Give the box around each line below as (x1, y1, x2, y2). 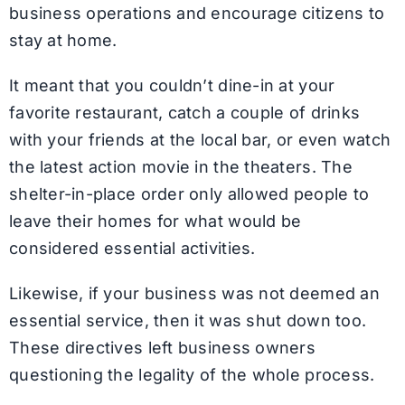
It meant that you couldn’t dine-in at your (8, 76, 335, 96)
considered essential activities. (8, 239, 256, 259)
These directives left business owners (8, 338, 316, 358)
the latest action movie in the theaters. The (8, 157, 353, 177)
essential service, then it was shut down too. (8, 311, 367, 331)
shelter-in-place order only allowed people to (8, 184, 370, 204)
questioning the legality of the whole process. (8, 365, 375, 385)
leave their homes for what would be (8, 212, 302, 231)
